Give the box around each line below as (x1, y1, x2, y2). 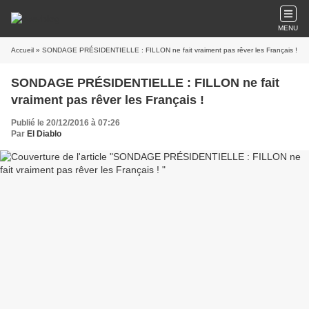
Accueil (11, 46, 34, 54)
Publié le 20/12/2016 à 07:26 (11, 118, 120, 128)
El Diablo (27, 129, 61, 139)
